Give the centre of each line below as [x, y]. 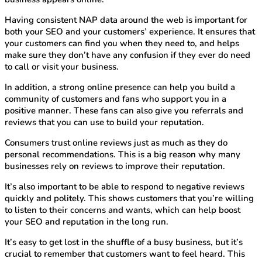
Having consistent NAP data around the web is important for [126, 20]
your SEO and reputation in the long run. [87, 221]
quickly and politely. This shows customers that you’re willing [129, 198]
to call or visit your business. [62, 66]
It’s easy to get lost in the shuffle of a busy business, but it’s [124, 242]
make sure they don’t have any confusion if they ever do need [127, 55]
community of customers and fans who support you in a [116, 99]
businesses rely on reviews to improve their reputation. [115, 166]
